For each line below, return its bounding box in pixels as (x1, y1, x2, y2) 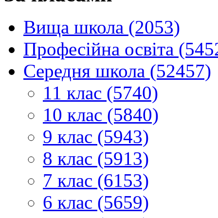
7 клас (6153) (43, 170, 149, 191)
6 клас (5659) (43, 192, 149, 213)
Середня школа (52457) (23, 60, 211, 82)
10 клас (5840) (43, 104, 159, 126)
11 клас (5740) (43, 82, 158, 104)
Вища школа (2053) (23, 17, 180, 38)
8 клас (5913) (43, 148, 149, 169)
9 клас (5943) (43, 126, 149, 147)
